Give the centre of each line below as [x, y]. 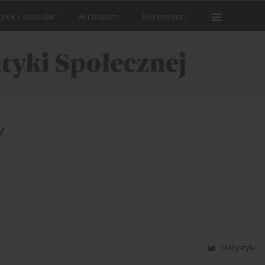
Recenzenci [165, 16]
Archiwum [99, 16]
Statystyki [238, 248]
